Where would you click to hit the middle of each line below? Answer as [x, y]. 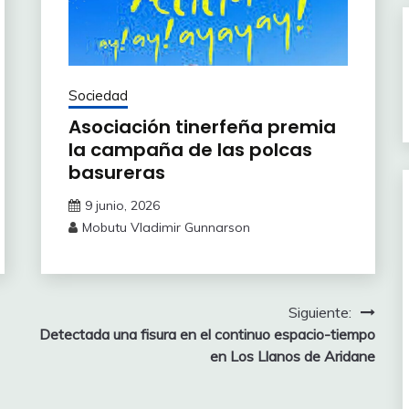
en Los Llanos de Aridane [292, 357]
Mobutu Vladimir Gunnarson [166, 228]
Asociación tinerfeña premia [202, 127]
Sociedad [98, 96]
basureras [116, 173]
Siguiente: [320, 313]
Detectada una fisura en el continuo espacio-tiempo [207, 335]
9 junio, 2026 [122, 206]
